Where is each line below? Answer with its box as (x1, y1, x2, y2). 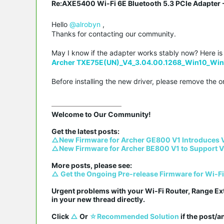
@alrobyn (69, 19, 100, 28)
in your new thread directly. (51, 194, 145, 203)
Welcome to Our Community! (51, 109, 151, 118)
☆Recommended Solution (89, 211, 179, 220)
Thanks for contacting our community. (51, 29, 176, 38)
